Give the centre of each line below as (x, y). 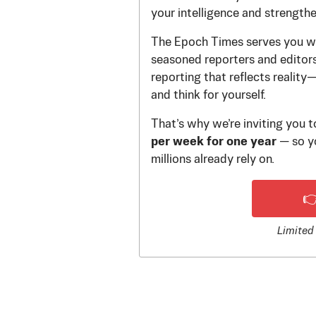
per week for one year (214, 142)
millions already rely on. (213, 159)
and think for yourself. (208, 95)
